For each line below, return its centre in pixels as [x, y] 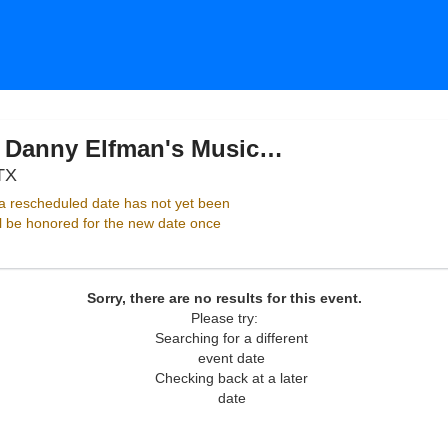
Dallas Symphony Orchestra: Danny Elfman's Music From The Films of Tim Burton [271, 148]
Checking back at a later [231, 378]
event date [231, 358]
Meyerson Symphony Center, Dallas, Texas [187, 174]
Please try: [224, 318]
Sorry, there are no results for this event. [224, 298]
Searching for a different [231, 338]
